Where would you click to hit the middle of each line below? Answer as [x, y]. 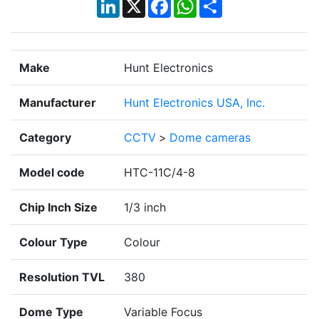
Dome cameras [210, 137]
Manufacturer [58, 102]
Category [45, 137]
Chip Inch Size [58, 207]
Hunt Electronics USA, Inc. [194, 102]
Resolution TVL [62, 277]
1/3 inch [145, 207]
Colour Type [53, 242]
